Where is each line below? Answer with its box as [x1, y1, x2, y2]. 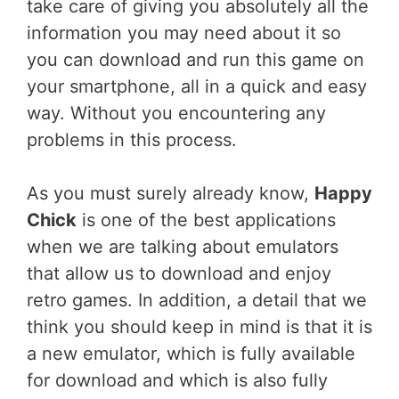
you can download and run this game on [27, 49, 364, 70]
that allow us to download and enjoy [27, 263, 331, 284]
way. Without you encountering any [27, 102, 326, 124]
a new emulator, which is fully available [27, 343, 355, 364]
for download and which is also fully [27, 370, 328, 391]
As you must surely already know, [27, 183, 314, 204]
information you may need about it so [27, 22, 341, 44]
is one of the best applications [77, 209, 336, 231]
